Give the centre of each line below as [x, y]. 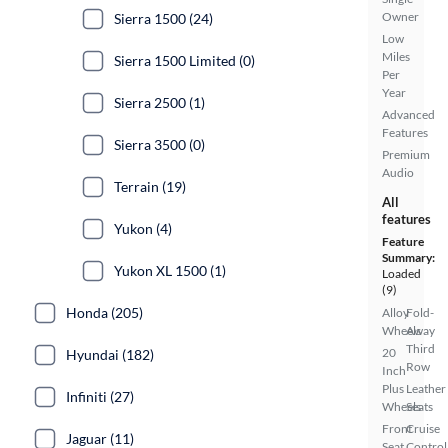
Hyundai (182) [110, 354]
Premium [406, 154]
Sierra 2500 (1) [159, 102]
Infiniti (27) [100, 396]
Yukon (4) [143, 228]
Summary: [408, 257]
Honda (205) [104, 312]
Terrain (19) [150, 186]
